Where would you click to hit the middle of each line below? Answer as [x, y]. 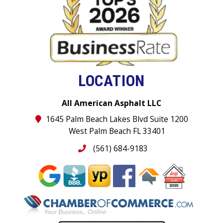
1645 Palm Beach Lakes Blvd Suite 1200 [116, 119]
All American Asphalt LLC [111, 103]
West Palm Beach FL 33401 [117, 131]
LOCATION [111, 81]
